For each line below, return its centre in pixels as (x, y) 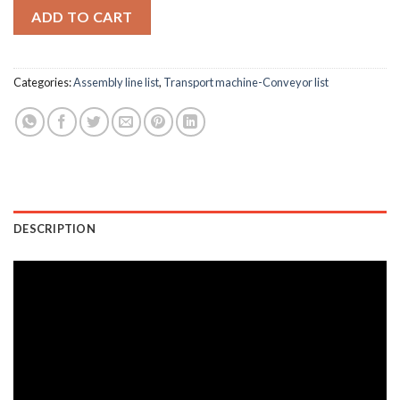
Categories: (43, 83)
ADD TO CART (82, 17)
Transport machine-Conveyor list (246, 83)
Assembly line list (116, 83)
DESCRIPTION (54, 229)
